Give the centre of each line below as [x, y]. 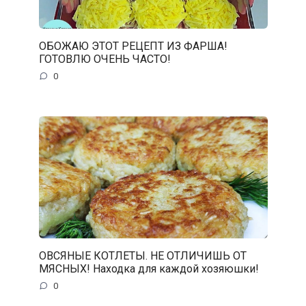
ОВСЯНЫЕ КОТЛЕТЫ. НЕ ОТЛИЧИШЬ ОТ [142, 255]
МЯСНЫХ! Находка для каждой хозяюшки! [149, 268]
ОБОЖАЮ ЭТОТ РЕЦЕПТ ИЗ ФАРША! [133, 46]
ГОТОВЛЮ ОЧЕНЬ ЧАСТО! [105, 59]
